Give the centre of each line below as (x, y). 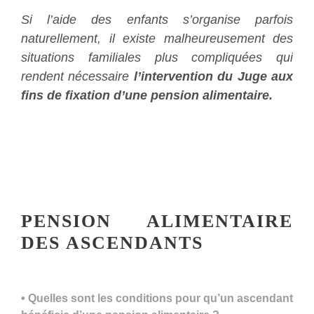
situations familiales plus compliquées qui (157, 57)
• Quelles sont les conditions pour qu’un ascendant (157, 298)
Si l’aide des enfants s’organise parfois (157, 19)
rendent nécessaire (77, 76)
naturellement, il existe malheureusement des (157, 38)
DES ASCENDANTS (112, 243)
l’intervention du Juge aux (213, 76)
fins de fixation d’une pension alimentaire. (147, 95)
